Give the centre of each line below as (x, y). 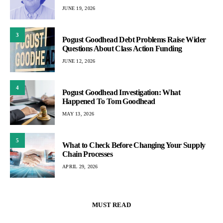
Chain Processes (88, 154)
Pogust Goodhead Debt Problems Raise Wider (134, 39)
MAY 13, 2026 (78, 113)
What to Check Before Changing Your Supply (134, 145)
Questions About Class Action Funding (122, 48)
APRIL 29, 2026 (80, 166)
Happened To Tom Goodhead (109, 101)
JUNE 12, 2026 (79, 61)
